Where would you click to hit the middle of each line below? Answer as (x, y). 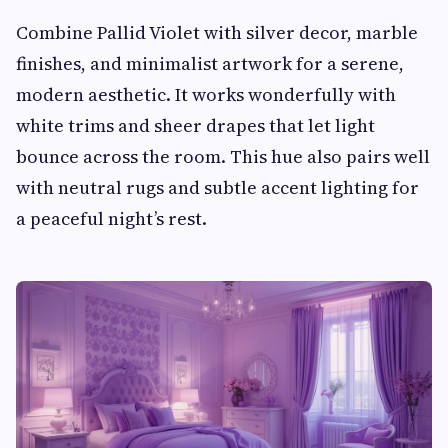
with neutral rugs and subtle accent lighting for (217, 187)
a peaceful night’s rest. (111, 218)
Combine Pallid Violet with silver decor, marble (217, 32)
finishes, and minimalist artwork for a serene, (210, 63)
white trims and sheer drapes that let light (195, 125)
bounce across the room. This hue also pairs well (223, 156)
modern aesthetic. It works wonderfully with (206, 94)
